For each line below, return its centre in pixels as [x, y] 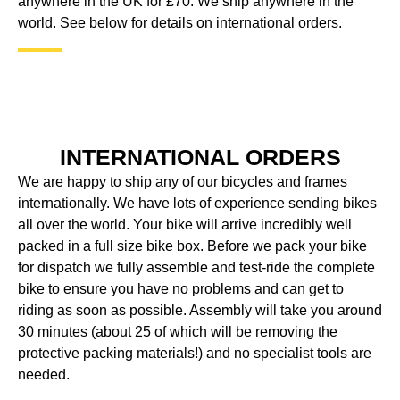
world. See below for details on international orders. [180, 22]
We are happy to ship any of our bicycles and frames [183, 181]
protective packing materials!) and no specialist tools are [195, 353]
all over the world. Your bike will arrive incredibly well [185, 224]
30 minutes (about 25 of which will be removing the [178, 331]
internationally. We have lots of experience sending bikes [197, 203]
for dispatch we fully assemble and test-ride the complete [196, 267]
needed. [44, 374]
